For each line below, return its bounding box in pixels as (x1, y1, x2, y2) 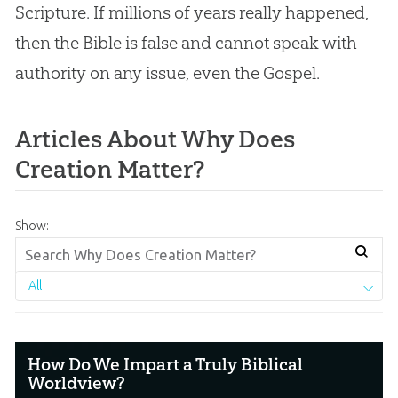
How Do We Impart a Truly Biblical (28, 353, 304, 375)
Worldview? (28, 371, 126, 394)
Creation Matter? (14, 154, 204, 184)
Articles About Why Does (14, 123, 295, 154)
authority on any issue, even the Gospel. (14, 61, 320, 84)
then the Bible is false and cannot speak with (14, 31, 357, 53)
